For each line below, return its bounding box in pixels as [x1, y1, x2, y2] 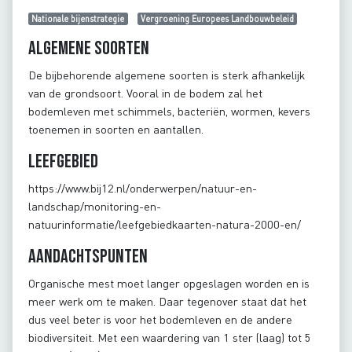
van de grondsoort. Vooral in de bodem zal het [28, 86, 262, 100]
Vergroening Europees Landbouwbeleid [140, 13, 294, 24]
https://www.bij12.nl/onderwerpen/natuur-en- [28, 181, 257, 195]
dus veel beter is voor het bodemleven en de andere [28, 312, 292, 326]
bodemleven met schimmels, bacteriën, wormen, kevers [28, 104, 310, 118]
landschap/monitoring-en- [28, 199, 161, 213]
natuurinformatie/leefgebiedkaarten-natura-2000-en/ [28, 217, 301, 231]
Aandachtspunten [28, 244, 148, 268]
